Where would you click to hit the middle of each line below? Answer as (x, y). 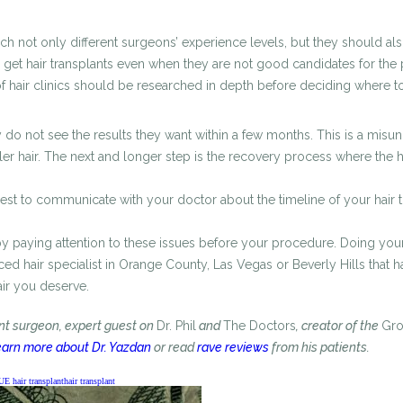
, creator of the (339, 326)
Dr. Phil (176, 326)
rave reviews (233, 347)
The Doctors (260, 326)
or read (174, 347)
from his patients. (319, 347)
